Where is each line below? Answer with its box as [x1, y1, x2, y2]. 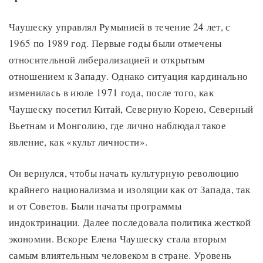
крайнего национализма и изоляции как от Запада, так [9, 183, 251, 197]
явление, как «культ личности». [9, 135, 148, 149]
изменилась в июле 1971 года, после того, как [9, 86, 214, 100]
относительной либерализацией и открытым [9, 53, 205, 67]
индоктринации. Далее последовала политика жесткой [9, 215, 251, 230]
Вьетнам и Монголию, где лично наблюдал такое [9, 119, 226, 133]
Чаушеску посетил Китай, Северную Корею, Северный [9, 102, 254, 116]
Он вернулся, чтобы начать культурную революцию [9, 166, 240, 180]
